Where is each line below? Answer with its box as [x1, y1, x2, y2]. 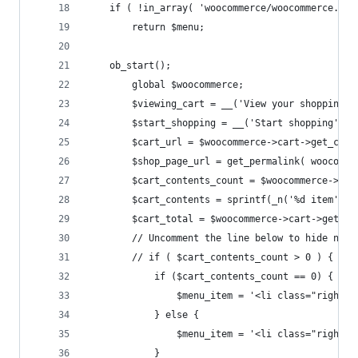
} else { [154, 309, 199, 320]
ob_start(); [109, 60, 171, 71]
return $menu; [132, 22, 205, 33]
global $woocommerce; [132, 79, 244, 90]
